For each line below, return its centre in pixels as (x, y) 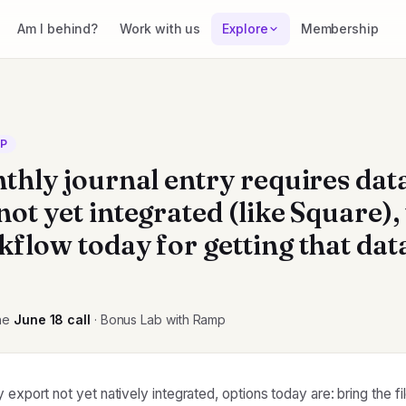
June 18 (39, 319)
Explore (245, 29)
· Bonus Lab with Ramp (158, 319)
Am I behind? (58, 29)
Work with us (160, 29)
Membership (339, 29)
